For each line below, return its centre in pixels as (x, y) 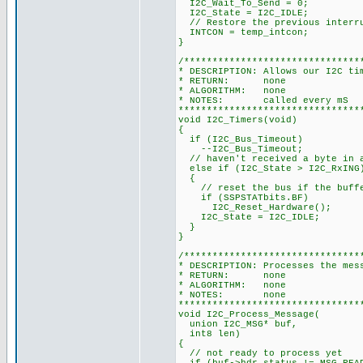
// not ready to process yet (261, 353)
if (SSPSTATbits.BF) (243, 198)
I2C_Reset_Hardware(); (255, 207)
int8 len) (209, 334)
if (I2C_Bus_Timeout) (241, 139)
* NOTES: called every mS (263, 100)
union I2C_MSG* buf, (238, 324)
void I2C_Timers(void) (238, 120)
